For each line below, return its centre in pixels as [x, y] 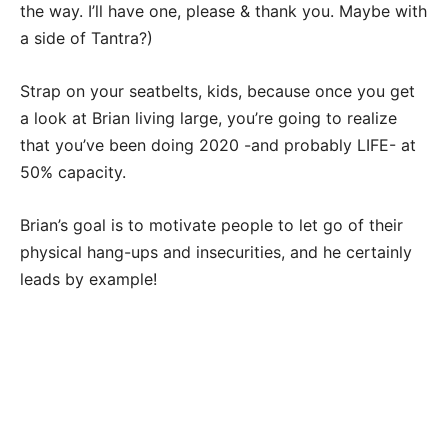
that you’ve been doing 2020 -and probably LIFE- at [218, 145]
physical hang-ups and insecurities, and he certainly [216, 252]
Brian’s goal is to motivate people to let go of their [211, 225]
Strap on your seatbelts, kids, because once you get [217, 91]
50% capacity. [73, 172]
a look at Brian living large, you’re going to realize [208, 118]
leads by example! [88, 279]
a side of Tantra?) [86, 38]
